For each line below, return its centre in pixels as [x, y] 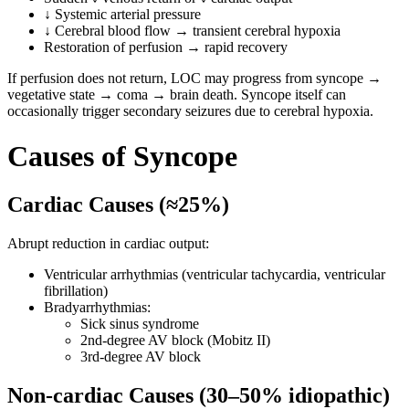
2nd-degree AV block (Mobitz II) [175, 340]
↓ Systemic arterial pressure [122, 15]
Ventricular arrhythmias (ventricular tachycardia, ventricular [215, 274]
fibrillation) [76, 290]
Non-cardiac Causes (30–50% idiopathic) [199, 395]
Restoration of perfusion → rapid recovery [166, 47]
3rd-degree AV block [141, 356]
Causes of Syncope [122, 156]
